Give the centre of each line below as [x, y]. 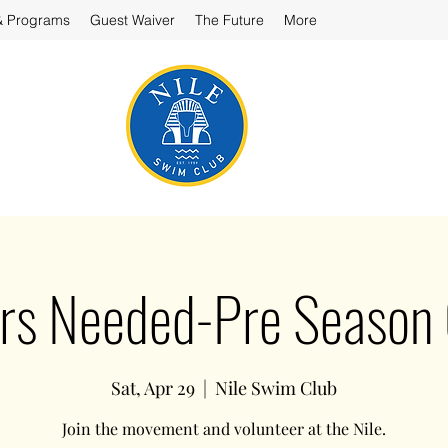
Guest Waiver [132, 20]
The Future [229, 20]
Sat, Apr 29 [153, 388]
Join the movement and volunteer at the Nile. [224, 428]
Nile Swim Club [276, 388]
